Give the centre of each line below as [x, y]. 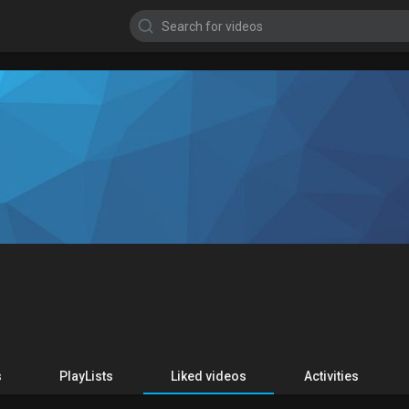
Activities [331, 376]
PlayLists [86, 376]
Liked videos [208, 376]
